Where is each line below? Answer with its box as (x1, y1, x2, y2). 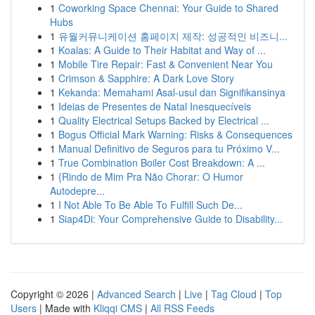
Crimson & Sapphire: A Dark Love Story (58, 71, 234, 85)
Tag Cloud (211, 287, 257, 301)
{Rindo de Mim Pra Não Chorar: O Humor (58, 169, 243, 184)
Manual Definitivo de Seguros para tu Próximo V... (58, 141, 280, 155)
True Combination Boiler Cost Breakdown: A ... (58, 155, 265, 169)
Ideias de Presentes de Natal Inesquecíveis (58, 99, 251, 113)
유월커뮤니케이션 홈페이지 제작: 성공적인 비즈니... (58, 29, 288, 43)
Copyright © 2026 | (11, 287, 97, 301)
